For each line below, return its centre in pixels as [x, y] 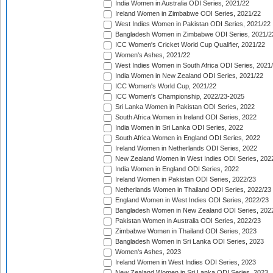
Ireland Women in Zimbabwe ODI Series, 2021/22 [187, 14]
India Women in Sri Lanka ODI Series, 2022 [178, 128]
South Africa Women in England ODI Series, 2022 [187, 138]
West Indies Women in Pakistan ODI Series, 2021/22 [192, 24]
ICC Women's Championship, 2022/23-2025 [179, 97]
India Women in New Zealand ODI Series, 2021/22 [188, 76]
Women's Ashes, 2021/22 [152, 55]
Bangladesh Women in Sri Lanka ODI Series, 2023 [189, 242]
